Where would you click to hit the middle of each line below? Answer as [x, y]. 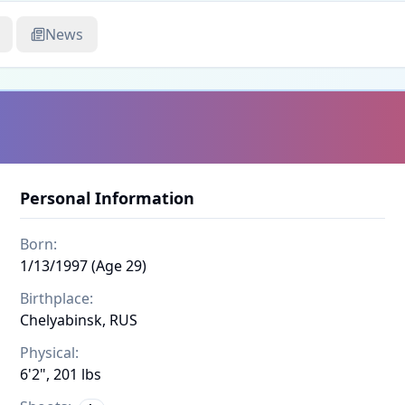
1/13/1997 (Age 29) [83, 266]
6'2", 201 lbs [61, 374]
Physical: [49, 353]
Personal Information [107, 198]
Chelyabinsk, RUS [79, 320]
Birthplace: [57, 298]
